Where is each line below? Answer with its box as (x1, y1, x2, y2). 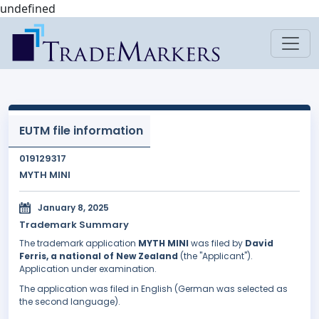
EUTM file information (19, 122, 143, 139)
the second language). (19, 296, 120, 308)
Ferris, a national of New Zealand (19, 250, 178, 263)
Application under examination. (19, 263, 157, 276)
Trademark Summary (19, 218, 129, 232)
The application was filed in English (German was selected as (19, 283, 288, 296)
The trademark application (19, 237, 138, 250)
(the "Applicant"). (178, 250, 253, 263)
